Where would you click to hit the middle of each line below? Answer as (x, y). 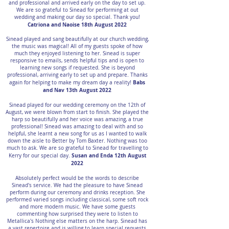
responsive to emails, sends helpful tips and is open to (77, 61)
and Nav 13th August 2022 (77, 90)
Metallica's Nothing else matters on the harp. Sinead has (77, 221)
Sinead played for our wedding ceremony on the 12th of (77, 105)
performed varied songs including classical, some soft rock (77, 200)
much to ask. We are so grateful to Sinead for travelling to (77, 148)
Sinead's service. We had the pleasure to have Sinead (77, 185)
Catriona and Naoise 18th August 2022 (77, 25)
